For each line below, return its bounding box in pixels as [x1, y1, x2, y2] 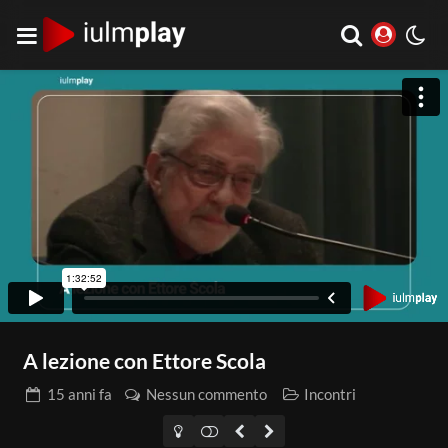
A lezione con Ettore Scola [22, 347, 266, 373]
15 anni [46, 385, 96, 403]
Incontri [303, 385, 356, 403]
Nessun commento [145, 385, 267, 403]
